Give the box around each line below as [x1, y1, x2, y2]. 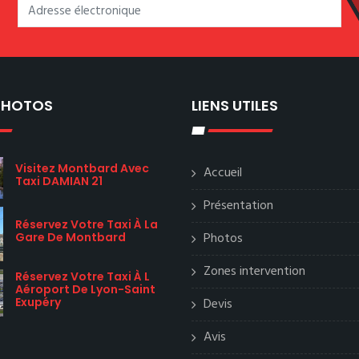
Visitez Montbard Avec [15, 160, 149, 176]
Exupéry [15, 294, 61, 311]
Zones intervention [204, 261, 305, 282]
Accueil [204, 163, 242, 184]
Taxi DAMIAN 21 [15, 173, 103, 189]
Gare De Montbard [15, 228, 126, 245]
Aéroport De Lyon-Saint [15, 281, 155, 298]
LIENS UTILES [192, 95, 278, 115]
